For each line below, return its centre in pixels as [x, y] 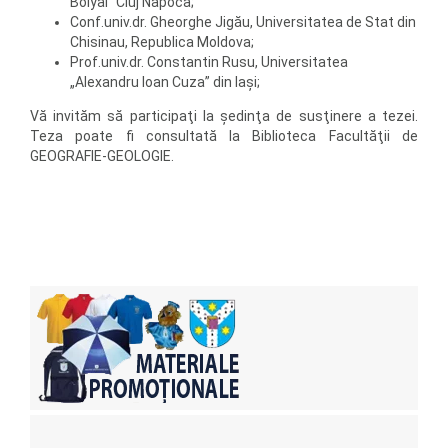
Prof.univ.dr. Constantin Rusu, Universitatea [209, 61]
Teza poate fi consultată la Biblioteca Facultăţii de [224, 135]
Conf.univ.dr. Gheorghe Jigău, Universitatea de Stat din [243, 21]
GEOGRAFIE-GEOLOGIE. [102, 155]
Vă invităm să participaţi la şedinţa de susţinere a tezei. [224, 115]
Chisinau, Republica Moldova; [162, 41]
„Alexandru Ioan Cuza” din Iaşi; [165, 81]
